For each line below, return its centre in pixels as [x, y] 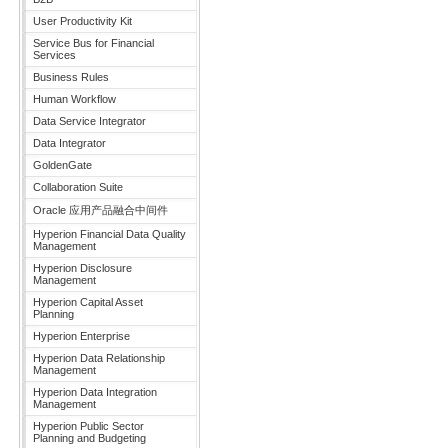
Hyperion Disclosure [82, 268]
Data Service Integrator [89, 121]
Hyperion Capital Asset [88, 302]
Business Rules [71, 77]
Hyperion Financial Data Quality [109, 234]
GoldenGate [62, 165]
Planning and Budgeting [89, 438]
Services [54, 55]
